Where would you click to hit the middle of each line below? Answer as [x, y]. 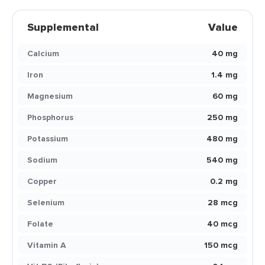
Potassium [48, 138]
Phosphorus [50, 117]
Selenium [46, 202]
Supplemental [63, 27]
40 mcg [222, 224]
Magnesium [50, 96]
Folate [40, 224]
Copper [42, 181]
